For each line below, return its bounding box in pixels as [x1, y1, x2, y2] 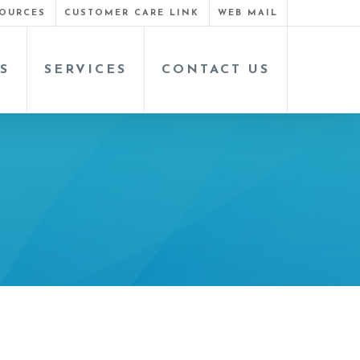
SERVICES [44, 63, 127, 76]
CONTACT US [162, 63, 270, 76]
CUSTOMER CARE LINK [64, 9, 199, 18]
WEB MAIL [218, 9, 278, 18]
